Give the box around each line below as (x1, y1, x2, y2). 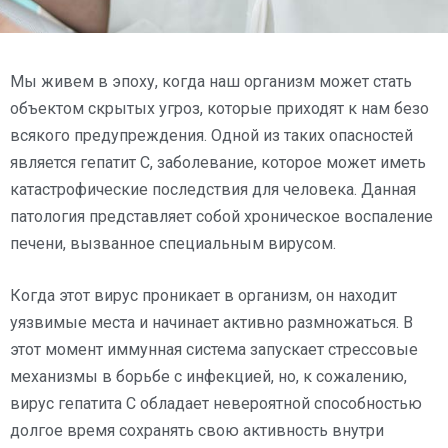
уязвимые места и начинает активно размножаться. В (10, 312, 413, 332)
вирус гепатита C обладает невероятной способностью (10, 393, 422, 413)
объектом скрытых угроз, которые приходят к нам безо (10, 98, 429, 118)
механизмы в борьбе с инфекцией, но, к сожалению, (10, 366, 407, 386)
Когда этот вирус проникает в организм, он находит (10, 285, 397, 305)
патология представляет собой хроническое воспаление (10, 206, 433, 226)
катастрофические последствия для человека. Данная (10, 179, 416, 199)
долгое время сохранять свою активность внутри (10, 420, 384, 440)
